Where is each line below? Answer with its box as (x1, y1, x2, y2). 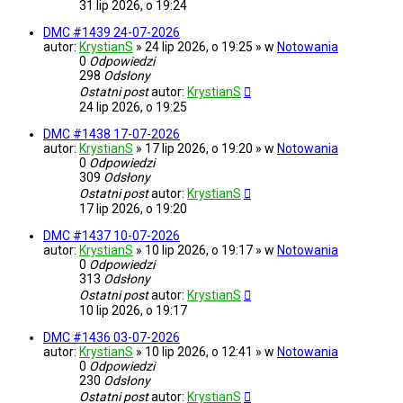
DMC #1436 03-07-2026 (43, 330, 180, 345)
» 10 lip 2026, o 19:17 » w (136, 243, 277, 258)
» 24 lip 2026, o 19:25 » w (136, 40, 277, 55)
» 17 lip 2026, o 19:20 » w (136, 141, 277, 157)
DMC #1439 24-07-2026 (43, 25, 180, 40)
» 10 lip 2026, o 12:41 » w (136, 345, 277, 360)
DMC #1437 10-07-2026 (43, 228, 180, 244)
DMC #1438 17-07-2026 (43, 127, 180, 142)
